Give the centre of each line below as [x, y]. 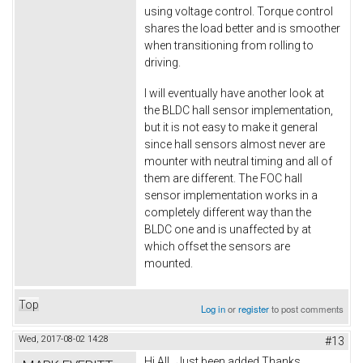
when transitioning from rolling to [229, 46]
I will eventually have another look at [234, 93]
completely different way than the [228, 212]
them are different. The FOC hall [223, 178]
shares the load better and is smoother [242, 29]
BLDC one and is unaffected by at [228, 229]
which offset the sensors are [217, 246]
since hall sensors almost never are [235, 144]
